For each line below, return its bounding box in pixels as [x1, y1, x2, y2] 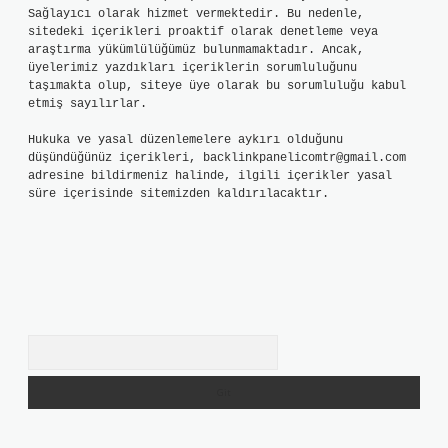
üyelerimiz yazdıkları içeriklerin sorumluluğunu [28, 61, 357, 75]
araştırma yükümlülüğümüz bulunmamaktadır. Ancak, [28, 43, 364, 57]
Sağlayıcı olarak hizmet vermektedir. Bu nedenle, [28, 7, 364, 21]
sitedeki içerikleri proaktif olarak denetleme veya [28, 25, 378, 39]
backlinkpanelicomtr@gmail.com [203, 151, 406, 165]
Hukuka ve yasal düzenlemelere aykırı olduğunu [28, 133, 343, 147]
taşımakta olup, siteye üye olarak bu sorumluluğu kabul [28, 79, 406, 93]
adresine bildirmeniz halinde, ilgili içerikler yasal [28, 169, 392, 183]
